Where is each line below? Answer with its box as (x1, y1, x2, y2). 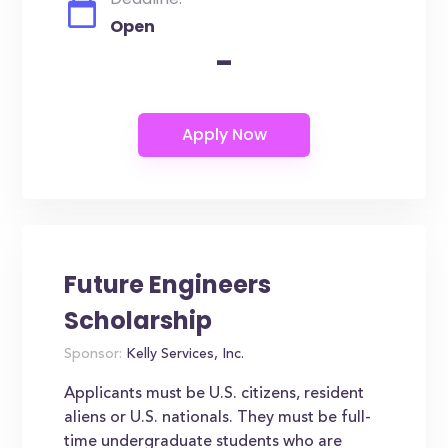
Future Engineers (64, 268, 272, 301)
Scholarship (64, 304, 213, 337)
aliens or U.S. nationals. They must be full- (64, 410, 372, 426)
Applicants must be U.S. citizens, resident (64, 386, 365, 402)
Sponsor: (64, 348, 123, 362)
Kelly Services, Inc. (122, 348, 245, 362)
